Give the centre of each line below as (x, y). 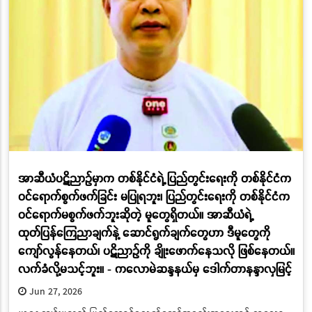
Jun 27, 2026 (54, 291)
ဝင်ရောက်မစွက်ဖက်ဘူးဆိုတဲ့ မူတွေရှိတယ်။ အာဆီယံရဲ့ (134, 214)
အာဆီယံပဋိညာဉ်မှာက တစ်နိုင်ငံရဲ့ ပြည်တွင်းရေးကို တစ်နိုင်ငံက (154, 178)
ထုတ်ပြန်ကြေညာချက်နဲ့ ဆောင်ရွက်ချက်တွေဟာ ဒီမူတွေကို (144, 233)
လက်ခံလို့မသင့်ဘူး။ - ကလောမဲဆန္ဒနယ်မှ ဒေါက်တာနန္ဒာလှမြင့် (155, 269)
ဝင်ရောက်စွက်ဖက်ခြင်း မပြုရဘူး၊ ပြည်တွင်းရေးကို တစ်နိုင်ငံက (154, 196)
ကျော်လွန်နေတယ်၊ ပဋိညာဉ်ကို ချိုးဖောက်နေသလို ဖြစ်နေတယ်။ (156, 251)
